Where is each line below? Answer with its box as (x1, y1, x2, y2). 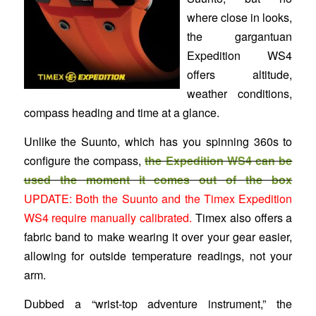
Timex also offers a (192, 209, 293, 226)
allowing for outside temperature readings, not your (23, 248, 293, 265)
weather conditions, (186, 85, 293, 102)
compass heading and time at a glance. (23, 104, 219, 121)
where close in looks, (186, 9, 293, 26)
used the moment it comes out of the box (23, 171, 293, 188)
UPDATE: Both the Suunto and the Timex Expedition (23, 190, 293, 207)
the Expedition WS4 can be (145, 152, 293, 169)
